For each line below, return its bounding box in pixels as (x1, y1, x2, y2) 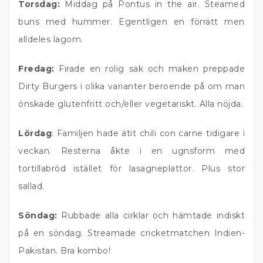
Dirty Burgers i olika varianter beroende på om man (18, 81, 245, 92)
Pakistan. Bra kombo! (18, 245, 110, 256)
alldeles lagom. (18, 34, 83, 45)
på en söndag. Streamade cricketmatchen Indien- (18, 228, 245, 238)
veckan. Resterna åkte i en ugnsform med (18, 146, 245, 156)
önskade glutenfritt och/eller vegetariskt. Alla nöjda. (18, 99, 243, 109)
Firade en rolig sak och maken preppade (59, 63, 245, 74)
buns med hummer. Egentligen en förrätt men (18, 16, 245, 27)
